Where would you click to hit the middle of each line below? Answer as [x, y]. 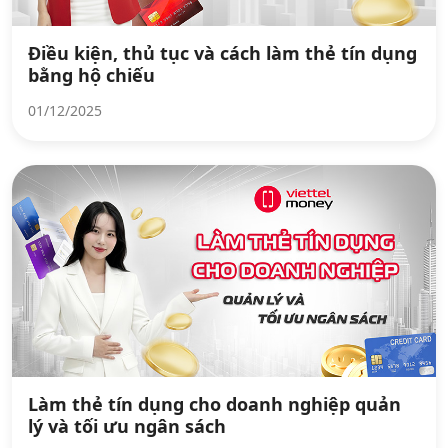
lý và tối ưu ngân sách [127, 426]
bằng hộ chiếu [91, 75]
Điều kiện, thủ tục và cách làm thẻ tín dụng [222, 53]
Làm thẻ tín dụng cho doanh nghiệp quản [214, 404]
